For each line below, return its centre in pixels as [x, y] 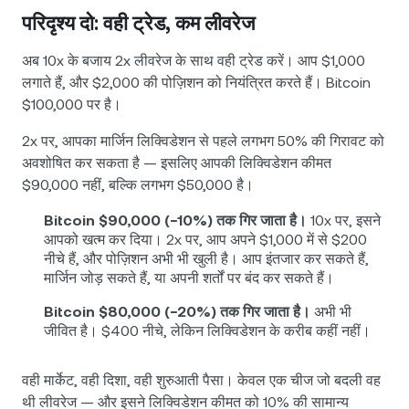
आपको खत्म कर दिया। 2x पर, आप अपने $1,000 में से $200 [205, 240]
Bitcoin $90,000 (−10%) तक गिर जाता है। [175, 221]
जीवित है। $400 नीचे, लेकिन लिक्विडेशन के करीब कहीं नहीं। [207, 331]
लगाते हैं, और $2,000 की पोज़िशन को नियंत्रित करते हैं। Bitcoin [196, 83]
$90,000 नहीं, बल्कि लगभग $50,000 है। [138, 185]
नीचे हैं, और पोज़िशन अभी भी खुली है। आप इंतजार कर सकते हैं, [206, 259]
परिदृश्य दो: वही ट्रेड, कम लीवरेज [138, 24]
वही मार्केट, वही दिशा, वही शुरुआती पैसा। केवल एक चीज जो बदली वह [201, 381]
